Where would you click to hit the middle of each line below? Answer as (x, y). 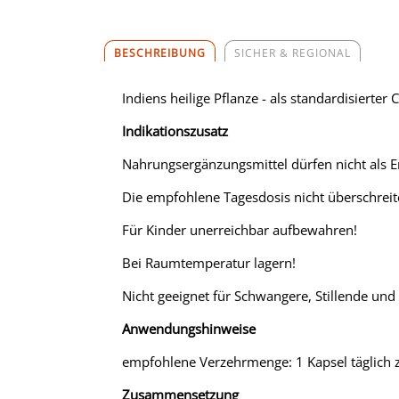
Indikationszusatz (175, 130)
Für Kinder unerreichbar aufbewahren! (240, 229)
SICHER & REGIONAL (293, 53)
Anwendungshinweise (189, 328)
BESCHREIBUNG (160, 53)
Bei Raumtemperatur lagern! (209, 262)
